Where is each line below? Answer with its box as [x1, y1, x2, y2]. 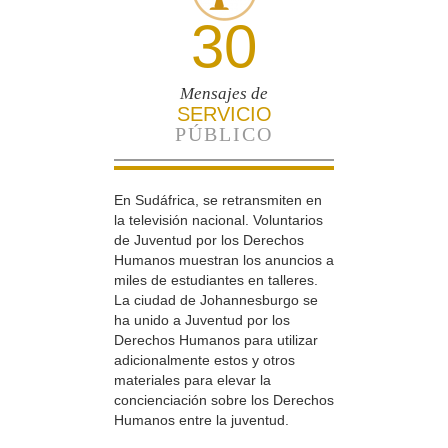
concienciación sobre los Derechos [114, 391, 334, 408]
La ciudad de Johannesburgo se [114, 291, 318, 308]
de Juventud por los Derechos [114, 231, 304, 248]
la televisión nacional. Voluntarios [114, 211, 323, 228]
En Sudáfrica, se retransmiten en [114, 191, 322, 208]
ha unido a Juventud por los [114, 311, 290, 328]
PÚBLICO [175, 122, 273, 145]
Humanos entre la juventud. [114, 411, 289, 428]
